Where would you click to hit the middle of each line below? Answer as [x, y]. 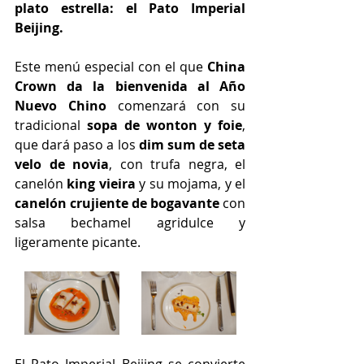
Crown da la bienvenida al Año [130, 86]
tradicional [51, 125]
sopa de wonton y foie [165, 125]
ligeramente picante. [78, 242]
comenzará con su [175, 105]
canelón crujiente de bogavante [117, 203]
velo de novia [62, 164]
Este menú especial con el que [111, 66]
